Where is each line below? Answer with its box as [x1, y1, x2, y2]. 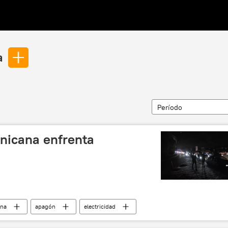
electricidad [84, 203, 116, 210]
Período [157, 103, 182, 112]
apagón [35, 203, 55, 210]
